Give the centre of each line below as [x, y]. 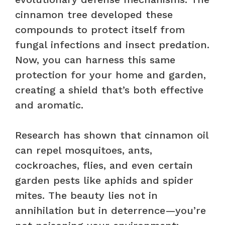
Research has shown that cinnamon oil [112, 135]
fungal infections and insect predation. [112, 44]
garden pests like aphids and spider [104, 180]
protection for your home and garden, [110, 75]
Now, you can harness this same [95, 60]
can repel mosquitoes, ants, [84, 150]
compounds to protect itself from [100, 29]
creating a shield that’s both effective [109, 90]
